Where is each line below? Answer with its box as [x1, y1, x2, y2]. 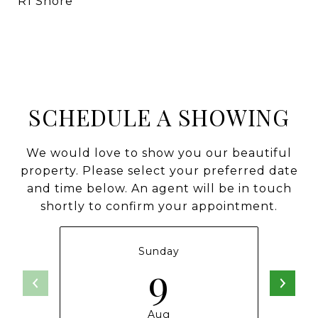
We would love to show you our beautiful [26, 146, 292, 160]
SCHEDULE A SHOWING [28, 102, 290, 132]
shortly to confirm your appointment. [40, 199, 278, 213]
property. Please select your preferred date [20, 164, 298, 177]
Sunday [138, 245, 180, 258]
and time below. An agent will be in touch [26, 182, 292, 195]
